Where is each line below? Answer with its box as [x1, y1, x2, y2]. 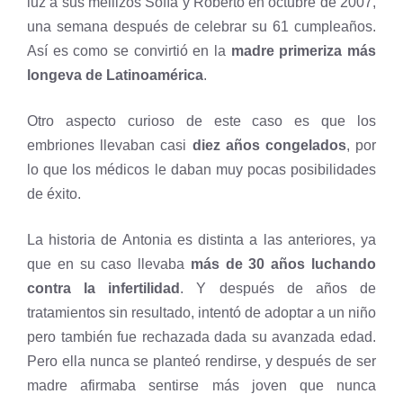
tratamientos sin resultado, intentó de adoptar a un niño [27, 305, 376, 321]
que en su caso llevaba [27, 256, 185, 273]
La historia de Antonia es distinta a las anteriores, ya [27, 232, 376, 248]
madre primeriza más [230, 43, 377, 59]
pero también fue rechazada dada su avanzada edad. [27, 329, 376, 345]
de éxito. [27, 186, 81, 202]
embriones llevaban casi [27, 138, 193, 154]
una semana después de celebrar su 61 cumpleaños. [27, 19, 376, 35]
